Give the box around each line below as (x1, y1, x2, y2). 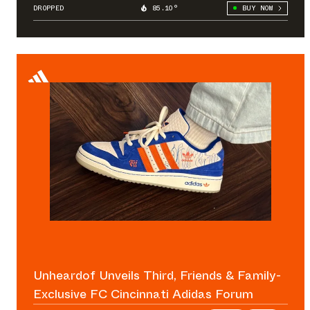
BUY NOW (241, 2, 273, 13)
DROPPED (33, 2, 64, 13)
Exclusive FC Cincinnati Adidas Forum (33, 284, 253, 303)
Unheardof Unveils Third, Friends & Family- (33, 266, 281, 284)
